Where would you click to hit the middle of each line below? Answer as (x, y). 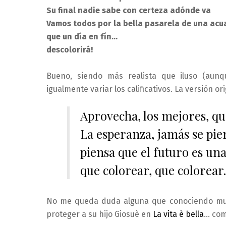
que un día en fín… (82, 37)
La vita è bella (178, 214)
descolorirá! (70, 50)
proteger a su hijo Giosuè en (100, 214)
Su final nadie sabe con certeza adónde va (129, 11)
